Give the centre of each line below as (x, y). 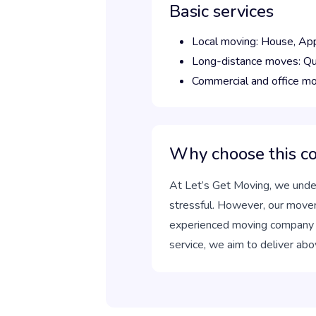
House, (280, 42)
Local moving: (226, 42)
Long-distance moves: (248, 61)
